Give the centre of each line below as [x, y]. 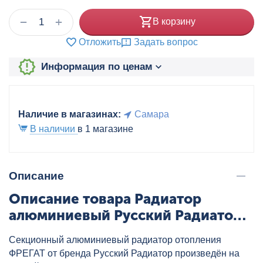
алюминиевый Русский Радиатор [125, 215]
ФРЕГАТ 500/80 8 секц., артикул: [123, 231]
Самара [152, 114]
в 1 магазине [105, 129]
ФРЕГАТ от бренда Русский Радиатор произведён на [124, 253]
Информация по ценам [97, 67]
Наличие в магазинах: [70, 114]
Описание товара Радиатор [105, 198]
